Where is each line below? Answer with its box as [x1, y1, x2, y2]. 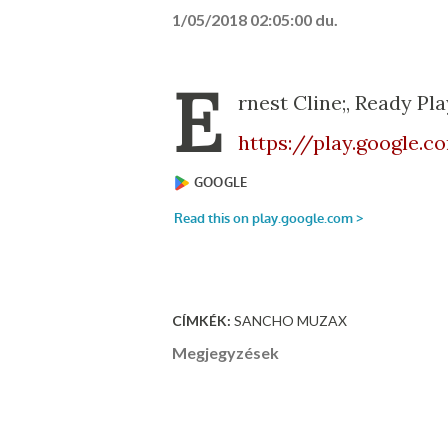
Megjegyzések [172, 343, 279, 362]
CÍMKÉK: [172, 312, 231, 329]
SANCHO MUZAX [234, 312, 347, 329]
